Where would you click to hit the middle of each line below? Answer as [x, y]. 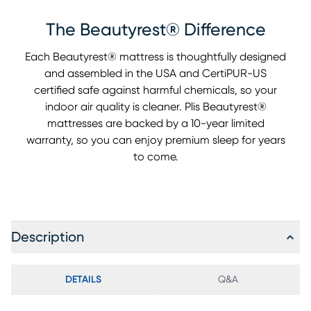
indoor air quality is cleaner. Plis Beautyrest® [155, 107]
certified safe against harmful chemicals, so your [155, 91]
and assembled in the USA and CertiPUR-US [155, 74]
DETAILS [83, 280]
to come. [155, 157]
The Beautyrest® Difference [155, 31]
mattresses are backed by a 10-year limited [155, 124]
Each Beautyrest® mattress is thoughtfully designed [155, 57]
